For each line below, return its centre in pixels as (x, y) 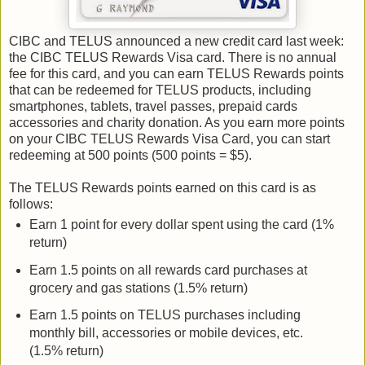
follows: (31, 204)
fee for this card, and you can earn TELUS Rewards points (176, 73)
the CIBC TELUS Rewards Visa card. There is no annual (173, 57)
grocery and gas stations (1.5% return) (138, 288)
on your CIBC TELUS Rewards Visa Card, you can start (169, 139)
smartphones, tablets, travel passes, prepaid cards (153, 106)
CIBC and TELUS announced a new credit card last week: (176, 41)
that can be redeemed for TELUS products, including (160, 90)
